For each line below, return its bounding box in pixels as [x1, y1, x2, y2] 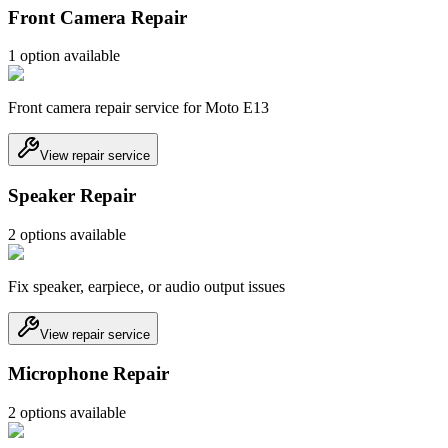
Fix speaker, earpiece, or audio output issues [8, 277, 285, 295]
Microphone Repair [8, 363, 169, 385]
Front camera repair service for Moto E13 [8, 99, 269, 117]
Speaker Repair [8, 185, 136, 207]
